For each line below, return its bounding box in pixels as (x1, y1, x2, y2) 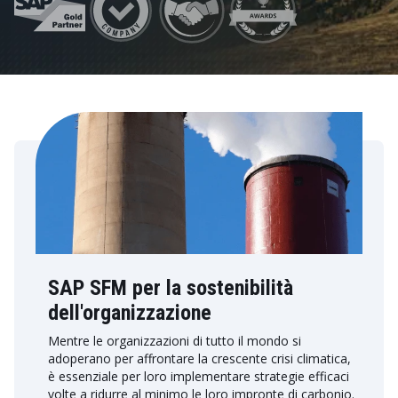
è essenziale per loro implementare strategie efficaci (48, 368, 349, 385)
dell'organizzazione (48, 300, 211, 325)
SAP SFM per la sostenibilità (48, 275, 293, 300)
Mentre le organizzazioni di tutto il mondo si (48, 332, 301, 349)
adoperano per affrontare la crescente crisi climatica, (48, 350, 351, 367)
